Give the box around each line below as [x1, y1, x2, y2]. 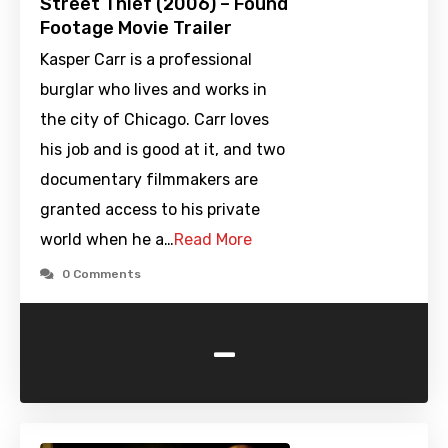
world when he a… [40, 230, 174, 250]
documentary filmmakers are [40, 170, 258, 190]
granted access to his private [40, 200, 260, 220]
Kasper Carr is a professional [40, 50, 252, 70]
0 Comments [62, 267, 141, 282]
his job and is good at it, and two [40, 140, 285, 160]
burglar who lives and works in [40, 80, 267, 100]
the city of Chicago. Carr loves [40, 110, 269, 130]
